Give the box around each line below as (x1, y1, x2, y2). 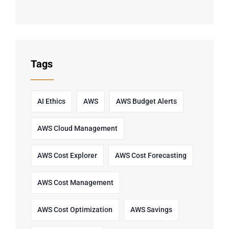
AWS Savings (130, 205, 172, 214)
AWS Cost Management (37, 178, 113, 187)
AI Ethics (37, 97, 65, 106)
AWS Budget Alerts (116, 97, 177, 106)
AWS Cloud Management (37, 124, 118, 133)
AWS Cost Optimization (37, 205, 112, 214)
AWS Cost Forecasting (115, 151, 187, 160)
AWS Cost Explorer (37, 151, 97, 160)
